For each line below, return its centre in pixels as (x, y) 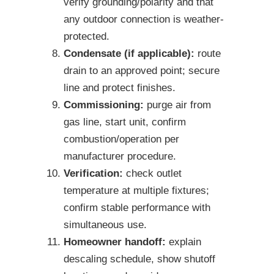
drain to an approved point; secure (142, 71)
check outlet (152, 174)
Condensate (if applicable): (129, 54)
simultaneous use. (105, 225)
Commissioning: (104, 105)
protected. (87, 37)
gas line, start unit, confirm (125, 122)
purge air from (177, 105)
